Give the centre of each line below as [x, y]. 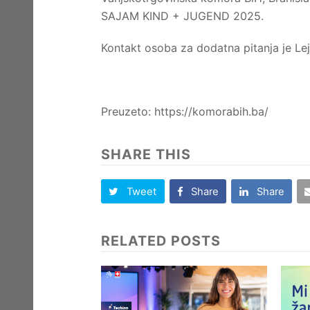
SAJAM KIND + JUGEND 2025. [182, 16]
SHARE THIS [146, 154]
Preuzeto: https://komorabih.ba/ [185, 111]
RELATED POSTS [161, 241]
